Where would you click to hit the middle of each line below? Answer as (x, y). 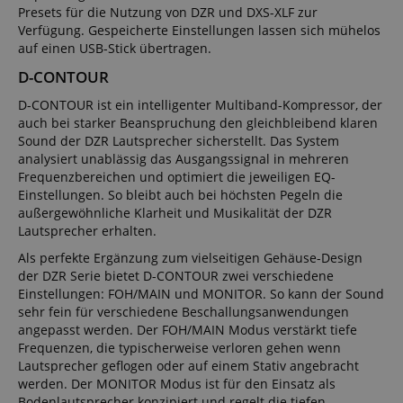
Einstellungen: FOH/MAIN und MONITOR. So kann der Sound (201, 293)
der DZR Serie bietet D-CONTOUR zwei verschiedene (176, 275)
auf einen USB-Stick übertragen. (115, 48)
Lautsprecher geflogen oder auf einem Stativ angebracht (188, 365)
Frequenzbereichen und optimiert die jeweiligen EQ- (177, 176)
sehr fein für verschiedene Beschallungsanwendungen (184, 311)
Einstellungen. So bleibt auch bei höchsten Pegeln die (180, 194)
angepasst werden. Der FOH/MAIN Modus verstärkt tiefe (188, 329)
